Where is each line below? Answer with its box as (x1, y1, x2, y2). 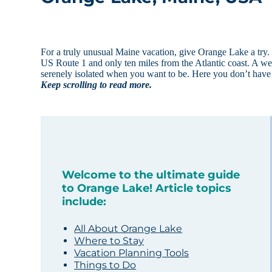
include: (62, 195, 107, 209)
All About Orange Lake (74, 223, 183, 235)
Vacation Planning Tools (74, 247, 189, 259)
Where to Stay (74, 235, 144, 247)
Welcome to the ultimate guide (62, 168, 240, 182)
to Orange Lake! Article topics (62, 182, 232, 195)
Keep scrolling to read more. (41, 80, 152, 90)
